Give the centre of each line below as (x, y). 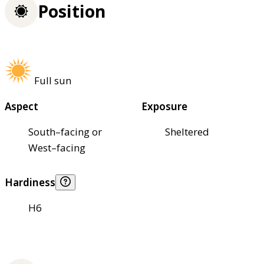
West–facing (57, 147)
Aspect (22, 106)
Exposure (164, 106)
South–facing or (65, 131)
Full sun (53, 80)
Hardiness (30, 182)
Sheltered (187, 131)
